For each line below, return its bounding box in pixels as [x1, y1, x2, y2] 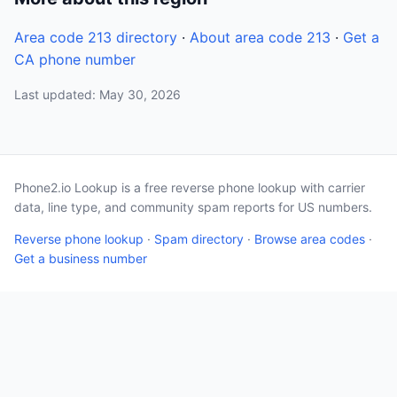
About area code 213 [190, 28, 331, 46]
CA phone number [14, 51, 136, 68]
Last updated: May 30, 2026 [14, 87, 181, 102]
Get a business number [14, 251, 147, 266]
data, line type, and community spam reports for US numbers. [14, 199, 372, 214]
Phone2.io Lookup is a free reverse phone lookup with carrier [14, 180, 365, 195]
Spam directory [154, 231, 244, 246]
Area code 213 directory [14, 28, 177, 46]
